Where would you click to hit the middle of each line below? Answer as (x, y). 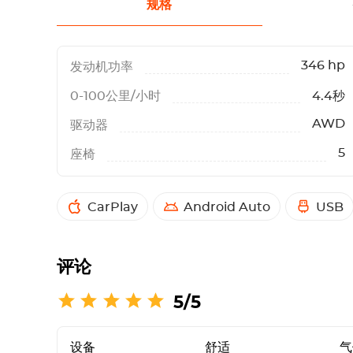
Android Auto (227, 207)
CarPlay (113, 207)
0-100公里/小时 (115, 96)
